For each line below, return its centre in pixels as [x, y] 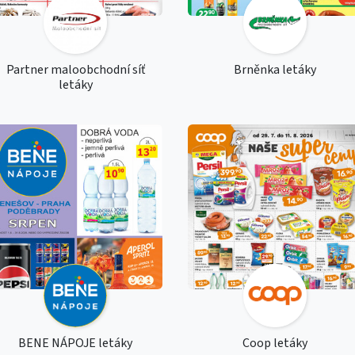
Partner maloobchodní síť [75, 69]
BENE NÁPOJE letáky [76, 343]
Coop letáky [275, 343]
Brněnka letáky [275, 69]
